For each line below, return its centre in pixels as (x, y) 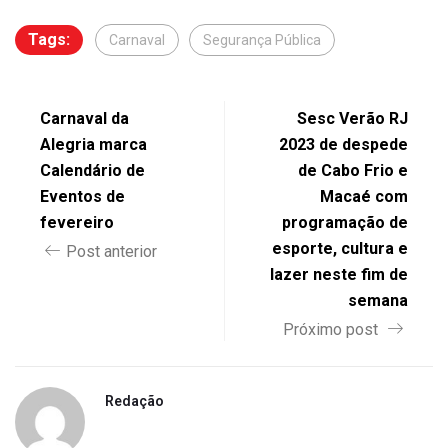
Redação (134, 400)
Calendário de (92, 170)
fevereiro (77, 222)
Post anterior (111, 251)
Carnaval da (84, 118)
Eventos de (82, 196)
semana (378, 300)
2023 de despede (343, 144)
